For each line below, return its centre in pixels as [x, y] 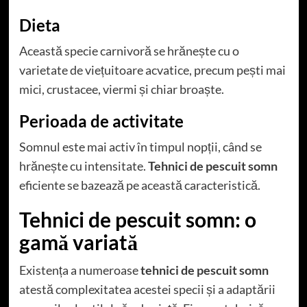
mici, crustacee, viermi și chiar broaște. [121, 89]
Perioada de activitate [101, 121]
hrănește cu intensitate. [83, 166]
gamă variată [78, 242]
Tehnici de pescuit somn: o [137, 220]
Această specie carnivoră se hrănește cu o [129, 51]
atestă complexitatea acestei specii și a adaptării [147, 290]
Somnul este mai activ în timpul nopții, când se [140, 147]
